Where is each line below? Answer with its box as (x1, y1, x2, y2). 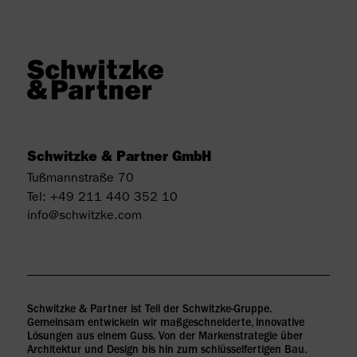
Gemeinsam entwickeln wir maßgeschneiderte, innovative (26, 317, 304, 329)
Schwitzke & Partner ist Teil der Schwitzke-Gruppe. (26, 304, 272, 316)
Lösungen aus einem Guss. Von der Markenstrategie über (26, 331, 303, 343)
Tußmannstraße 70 (26, 173, 134, 186)
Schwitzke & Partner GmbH (26, 151, 211, 167)
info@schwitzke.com (26, 210, 142, 224)
